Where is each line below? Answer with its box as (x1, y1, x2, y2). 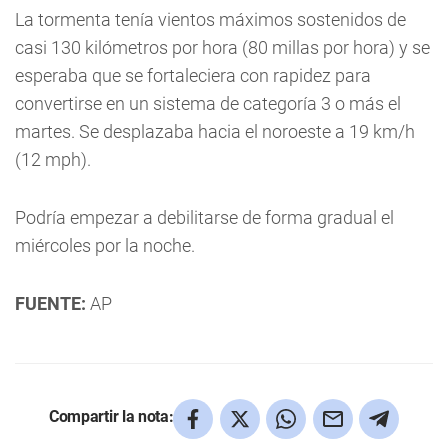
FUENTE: (15, 293, 86, 314)
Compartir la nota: (49, 406, 174, 426)
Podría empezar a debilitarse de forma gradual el (15, 207, 394, 228)
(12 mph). (15, 149, 91, 170)
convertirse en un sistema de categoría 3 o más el (15, 93, 401, 114)
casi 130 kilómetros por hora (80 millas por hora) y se (15, 37, 430, 58)
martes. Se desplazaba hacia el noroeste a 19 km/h (15, 121, 415, 142)
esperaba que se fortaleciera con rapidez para (15, 65, 371, 86)
